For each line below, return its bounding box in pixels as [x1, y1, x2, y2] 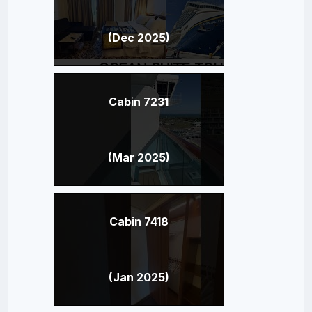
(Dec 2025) [107, 30, 170, 45]
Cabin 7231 [109, 94, 169, 109]
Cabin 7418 [109, 214, 169, 228]
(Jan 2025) [108, 270, 169, 284]
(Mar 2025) [107, 150, 170, 164]
